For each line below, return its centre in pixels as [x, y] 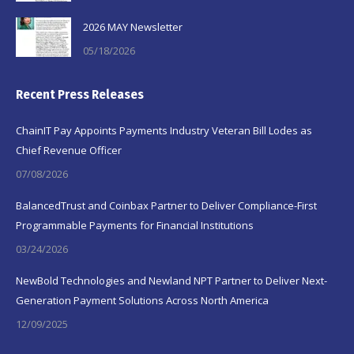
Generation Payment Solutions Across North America [142, 300]
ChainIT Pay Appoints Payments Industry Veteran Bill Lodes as [164, 130]
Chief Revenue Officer [69, 150]
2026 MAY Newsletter [133, 26]
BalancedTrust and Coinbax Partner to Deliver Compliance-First [166, 205]
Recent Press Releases [80, 94]
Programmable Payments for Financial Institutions [135, 225]
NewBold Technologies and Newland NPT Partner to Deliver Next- [171, 280]
